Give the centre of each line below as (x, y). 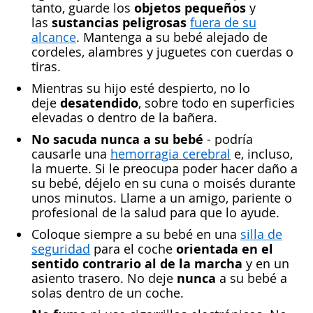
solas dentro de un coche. (108, 293)
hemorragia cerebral (170, 154)
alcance (54, 37)
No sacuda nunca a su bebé (117, 139)
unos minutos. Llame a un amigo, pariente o (162, 198)
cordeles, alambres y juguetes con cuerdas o (162, 52)
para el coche (133, 249)
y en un (266, 263)
